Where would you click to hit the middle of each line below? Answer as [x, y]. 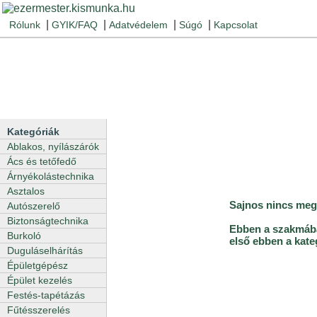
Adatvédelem [138, 25]
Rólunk [25, 25]
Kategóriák [33, 132]
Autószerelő [34, 206]
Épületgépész [38, 265]
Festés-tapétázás [46, 295]
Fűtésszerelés [39, 310]
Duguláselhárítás [45, 250]
